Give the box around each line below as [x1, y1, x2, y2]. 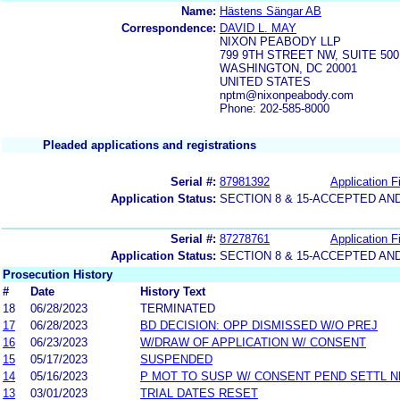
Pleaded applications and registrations [43, 137, 256, 152]
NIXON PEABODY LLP [220, 34, 341, 48]
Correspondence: [121, 21, 216, 35]
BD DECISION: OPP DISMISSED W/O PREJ [140, 318, 378, 332]
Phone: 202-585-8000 [220, 101, 329, 115]
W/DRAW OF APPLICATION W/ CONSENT [140, 335, 366, 349]
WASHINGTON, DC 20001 [220, 61, 357, 75]
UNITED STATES [220, 74, 311, 88]
